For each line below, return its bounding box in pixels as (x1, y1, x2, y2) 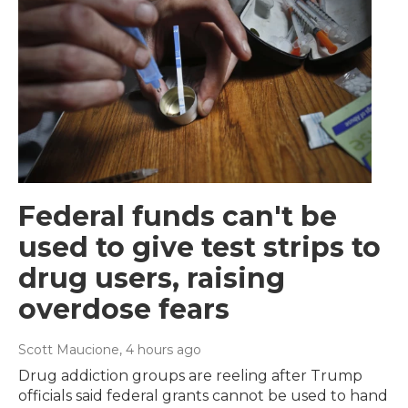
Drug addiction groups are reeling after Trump (18, 366, 362, 384)
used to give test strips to (18, 229, 381, 264)
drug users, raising (18, 260, 285, 295)
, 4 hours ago (119, 341, 201, 358)
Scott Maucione (18, 341, 119, 358)
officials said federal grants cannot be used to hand (18, 386, 388, 404)
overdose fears (18, 291, 229, 326)
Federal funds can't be (18, 199, 337, 233)
